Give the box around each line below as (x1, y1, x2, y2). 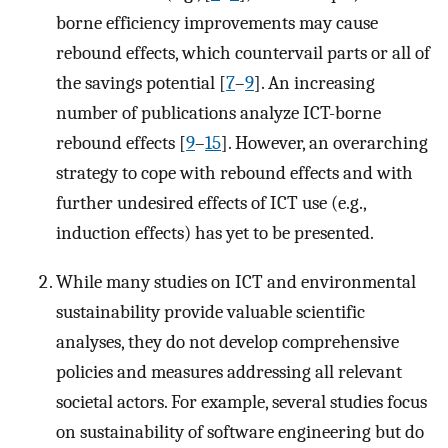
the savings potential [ (56, 71, 226, 94)
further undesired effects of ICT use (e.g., (56, 191, 366, 214)
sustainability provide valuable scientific (56, 300, 365, 323)
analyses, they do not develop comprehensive (56, 330, 399, 353)
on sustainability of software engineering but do (56, 420, 424, 443)
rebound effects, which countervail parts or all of (56, 41, 430, 64)
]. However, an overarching (221, 131, 428, 154)
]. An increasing (254, 71, 375, 94)
